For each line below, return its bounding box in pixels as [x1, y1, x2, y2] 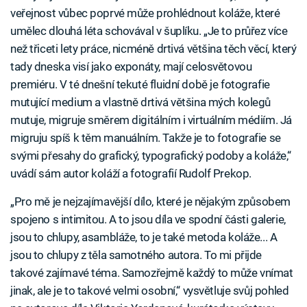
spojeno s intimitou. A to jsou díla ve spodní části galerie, [10, 212, 286, 227]
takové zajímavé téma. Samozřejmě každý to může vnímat [10, 266, 293, 280]
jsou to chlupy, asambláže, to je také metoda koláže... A [10, 230, 278, 245]
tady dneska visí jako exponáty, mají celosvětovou [10, 60, 252, 74]
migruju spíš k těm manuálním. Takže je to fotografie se [10, 131, 281, 145]
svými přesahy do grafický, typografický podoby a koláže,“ [10, 149, 291, 163]
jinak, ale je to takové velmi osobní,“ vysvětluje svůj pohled [10, 284, 289, 298]
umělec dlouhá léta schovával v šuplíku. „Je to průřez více [10, 24, 288, 38]
